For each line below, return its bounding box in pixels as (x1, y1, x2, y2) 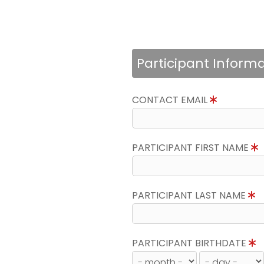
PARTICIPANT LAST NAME (132, 189, 248, 202)
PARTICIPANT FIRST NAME (132, 141, 251, 154)
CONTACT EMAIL (132, 93, 210, 107)
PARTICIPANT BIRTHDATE (132, 236, 249, 250)
